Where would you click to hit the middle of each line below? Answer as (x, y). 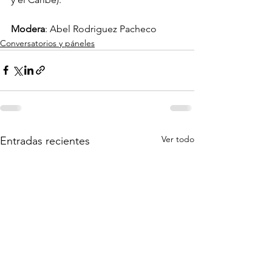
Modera (28, 29)
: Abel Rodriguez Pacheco (101, 29)
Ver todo (178, 139)
